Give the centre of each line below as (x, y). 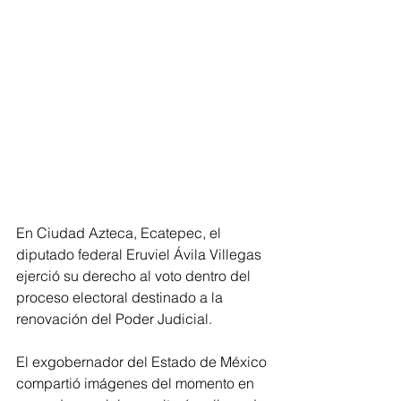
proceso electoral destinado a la (121, 298)
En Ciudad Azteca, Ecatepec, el (120, 233)
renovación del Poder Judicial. (114, 319)
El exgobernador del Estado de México (143, 362)
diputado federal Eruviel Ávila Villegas (141, 255)
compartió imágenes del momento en (137, 384)
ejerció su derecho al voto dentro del (135, 276)
